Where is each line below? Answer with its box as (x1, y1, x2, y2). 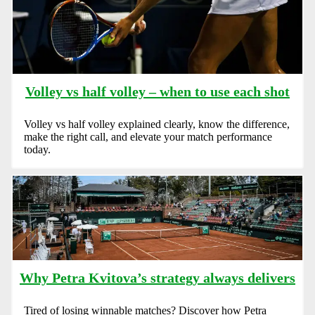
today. (24, 143, 51, 156)
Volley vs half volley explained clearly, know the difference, (24, 118, 290, 131)
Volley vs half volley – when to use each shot (25, 84, 290, 100)
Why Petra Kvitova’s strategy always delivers (20, 270, 295, 286)
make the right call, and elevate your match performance (24, 131, 272, 143)
